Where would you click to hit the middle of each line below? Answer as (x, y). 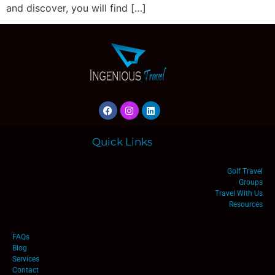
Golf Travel (245, 172)
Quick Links (122, 142)
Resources (246, 205)
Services (26, 259)
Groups (251, 183)
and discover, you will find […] (76, 8)
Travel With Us (239, 194)
